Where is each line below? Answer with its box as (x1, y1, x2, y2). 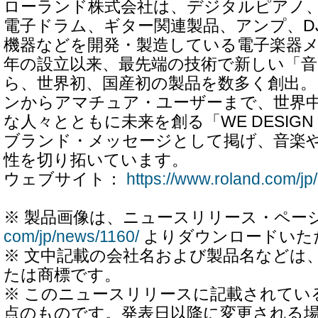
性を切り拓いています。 (4, 150, 188, 170)
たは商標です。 (4, 265, 121, 285)
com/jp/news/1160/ (4, 227, 139, 246)
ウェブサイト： (4, 170, 126, 189)
